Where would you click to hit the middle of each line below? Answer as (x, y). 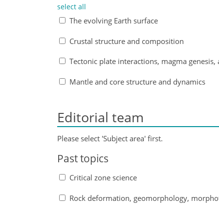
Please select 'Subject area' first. (110, 138)
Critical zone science (103, 178)
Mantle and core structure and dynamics (137, 81)
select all (72, 7)
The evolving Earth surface (113, 21)
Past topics (83, 158)
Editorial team (100, 117)
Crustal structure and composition (126, 41)
